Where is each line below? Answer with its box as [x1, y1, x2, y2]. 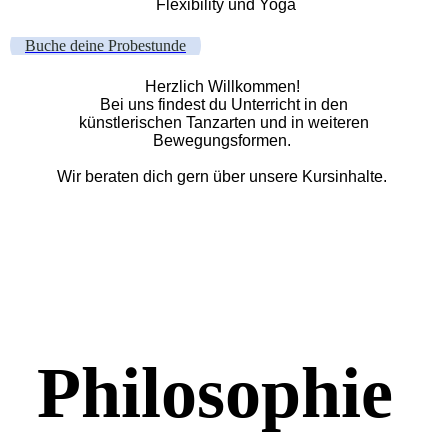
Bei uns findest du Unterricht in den [100, 96, 348, 113]
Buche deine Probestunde [25, 37, 186, 54]
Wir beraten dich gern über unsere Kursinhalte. [57, 168, 391, 185]
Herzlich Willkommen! [144, 78, 304, 95]
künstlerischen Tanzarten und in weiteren [79, 114, 369, 131]
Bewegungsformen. [153, 132, 295, 149]
